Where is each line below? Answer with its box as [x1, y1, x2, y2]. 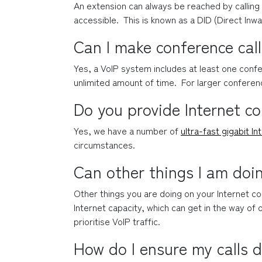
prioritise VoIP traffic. [74, 214, 160, 228]
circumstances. [74, 137, 135, 151]
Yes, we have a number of [74, 123, 181, 137]
